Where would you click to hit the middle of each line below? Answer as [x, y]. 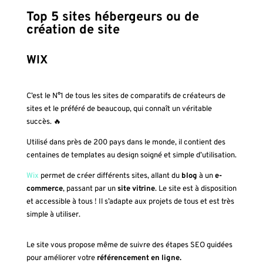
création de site [73, 30]
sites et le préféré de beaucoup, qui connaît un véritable [119, 109]
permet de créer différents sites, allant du [110, 176]
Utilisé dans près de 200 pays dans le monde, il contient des [126, 142]
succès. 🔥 [43, 122]
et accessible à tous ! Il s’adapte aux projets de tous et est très [130, 202]
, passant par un [90, 189]
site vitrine [136, 189]
